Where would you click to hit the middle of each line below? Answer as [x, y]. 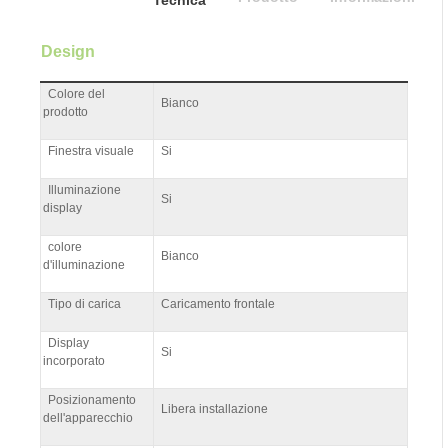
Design [68, 51]
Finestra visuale [91, 150]
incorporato [74, 360]
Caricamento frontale [218, 303]
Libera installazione [214, 408]
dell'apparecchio [88, 417]
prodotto [65, 111]
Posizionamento [92, 399]
